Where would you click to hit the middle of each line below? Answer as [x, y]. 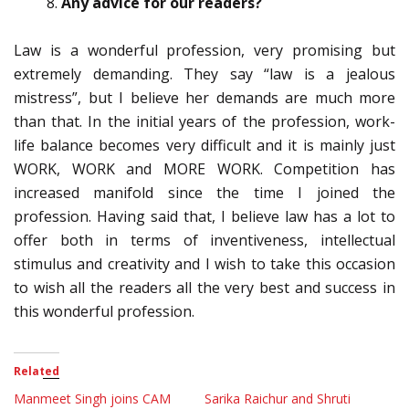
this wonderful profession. [104, 312]
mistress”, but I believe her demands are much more [204, 98]
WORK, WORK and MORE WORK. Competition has [204, 169]
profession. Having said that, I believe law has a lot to [204, 217]
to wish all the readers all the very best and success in [204, 288]
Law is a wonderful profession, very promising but [204, 51]
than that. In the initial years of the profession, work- [204, 122]
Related [37, 372]
